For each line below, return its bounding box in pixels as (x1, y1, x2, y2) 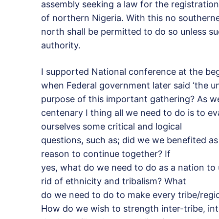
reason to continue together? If (41, 149, 171, 159)
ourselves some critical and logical (41, 121, 182, 132)
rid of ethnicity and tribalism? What (41, 176, 186, 187)
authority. (41, 40, 81, 51)
